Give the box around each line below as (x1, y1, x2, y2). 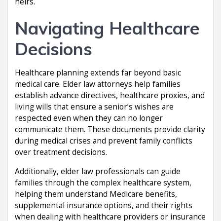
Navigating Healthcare (15, 17, 200, 39)
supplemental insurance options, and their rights (15, 200, 192, 211)
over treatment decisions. (15, 147, 107, 157)
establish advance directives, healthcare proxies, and (15, 90, 205, 101)
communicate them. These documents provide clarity (15, 124, 205, 135)
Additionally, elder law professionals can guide (15, 166, 181, 177)
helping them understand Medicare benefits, (15, 188, 177, 199)
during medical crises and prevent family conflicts (15, 135, 192, 146)
